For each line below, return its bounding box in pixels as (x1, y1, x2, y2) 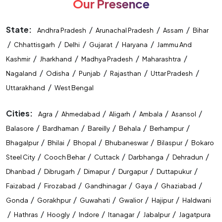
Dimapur (84, 167, 111, 176)
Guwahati (80, 196, 111, 205)
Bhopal (73, 139, 97, 147)
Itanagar (108, 211, 135, 219)
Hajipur (152, 196, 174, 205)
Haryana (122, 41, 148, 49)
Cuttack (94, 153, 120, 162)
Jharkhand (40, 55, 72, 63)
